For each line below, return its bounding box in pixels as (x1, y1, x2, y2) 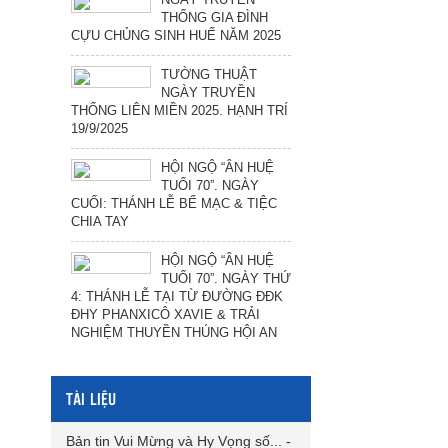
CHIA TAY (71, 213, 129, 229)
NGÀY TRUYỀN (161, 84, 255, 100)
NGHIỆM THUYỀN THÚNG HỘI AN (71, 324, 277, 340)
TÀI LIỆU (66, 386, 116, 410)
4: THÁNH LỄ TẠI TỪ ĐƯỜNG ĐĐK (71, 288, 283, 304)
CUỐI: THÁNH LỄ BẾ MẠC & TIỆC (71, 195, 277, 211)
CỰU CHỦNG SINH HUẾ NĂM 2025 (71, 27, 281, 43)
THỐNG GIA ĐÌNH (161, 9, 268, 25)
